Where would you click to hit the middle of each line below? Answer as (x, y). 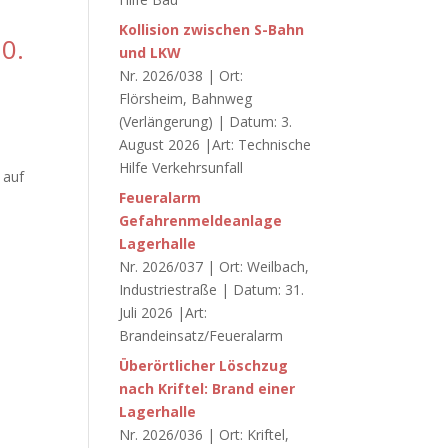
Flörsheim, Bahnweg (186, 98)
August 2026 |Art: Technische (215, 144)
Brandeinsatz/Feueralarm (201, 335)
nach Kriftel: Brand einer (207, 388)
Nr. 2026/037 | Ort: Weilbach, (214, 266)
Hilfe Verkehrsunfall (181, 167)
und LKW (150, 52)
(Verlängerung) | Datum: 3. (206, 121)
